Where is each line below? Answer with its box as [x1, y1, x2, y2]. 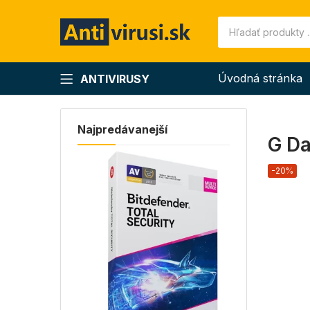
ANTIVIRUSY [80, 71, 149, 86]
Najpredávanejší [77, 122, 167, 136]
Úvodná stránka [218, 71, 303, 85]
